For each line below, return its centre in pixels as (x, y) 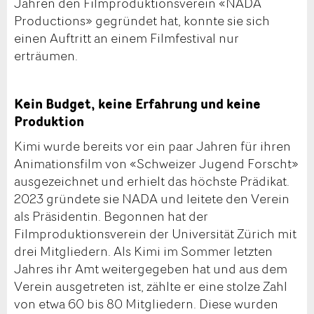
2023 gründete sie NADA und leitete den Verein (152, 198)
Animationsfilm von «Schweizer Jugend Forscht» (156, 163)
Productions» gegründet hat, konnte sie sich (142, 21)
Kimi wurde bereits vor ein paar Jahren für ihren (152, 145)
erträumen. (46, 56)
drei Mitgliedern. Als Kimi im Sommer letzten (143, 251)
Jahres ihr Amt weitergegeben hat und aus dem (151, 268)
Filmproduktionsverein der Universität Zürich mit (155, 233)
